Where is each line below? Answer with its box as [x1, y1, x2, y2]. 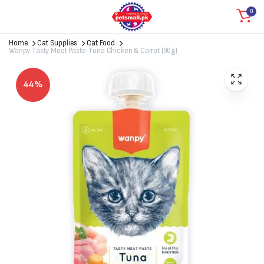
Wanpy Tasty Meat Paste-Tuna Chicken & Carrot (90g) [9, 46, 177, 55]
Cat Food [87, 38, 115, 48]
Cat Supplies [37, 38, 78, 48]
